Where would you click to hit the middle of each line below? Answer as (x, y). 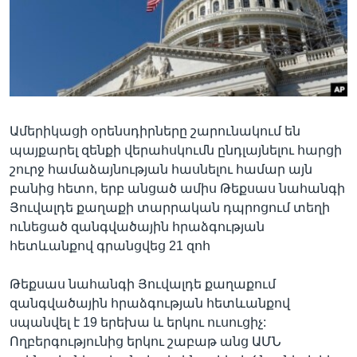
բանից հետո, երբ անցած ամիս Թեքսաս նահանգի (177, 188)
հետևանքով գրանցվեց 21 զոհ (110, 245)
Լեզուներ (57, 59)
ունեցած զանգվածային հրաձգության (137, 226)
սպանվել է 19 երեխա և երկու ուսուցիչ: (138, 322)
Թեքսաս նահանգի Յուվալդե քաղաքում (143, 284)
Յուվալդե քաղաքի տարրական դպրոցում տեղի (170, 207)
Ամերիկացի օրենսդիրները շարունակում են (155, 131)
